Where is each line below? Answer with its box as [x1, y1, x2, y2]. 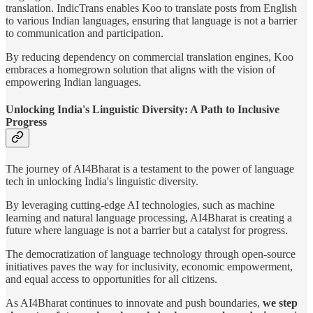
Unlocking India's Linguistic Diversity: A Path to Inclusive [6, 103, 279, 116]
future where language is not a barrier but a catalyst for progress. [6, 224, 288, 236]
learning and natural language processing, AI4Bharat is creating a [6, 211, 292, 224]
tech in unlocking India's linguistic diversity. [6, 175, 198, 187]
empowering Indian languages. [6, 76, 141, 89]
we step [263, 296, 298, 309]
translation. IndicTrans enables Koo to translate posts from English [6, 2, 297, 15]
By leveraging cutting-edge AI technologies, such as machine [6, 198, 275, 211]
